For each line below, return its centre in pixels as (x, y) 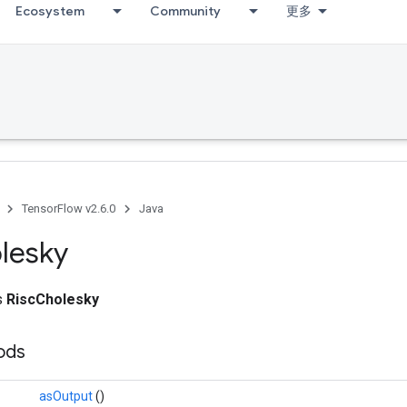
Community (185, 11)
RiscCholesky (53, 299)
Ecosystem (50, 11)
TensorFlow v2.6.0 (69, 208)
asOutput (67, 396)
